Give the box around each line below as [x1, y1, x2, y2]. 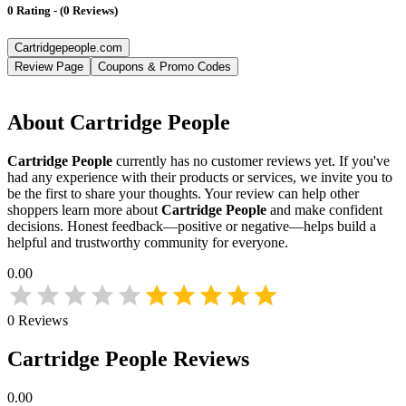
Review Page [14, 60, 83, 74]
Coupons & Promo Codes [98, 60, 231, 74]
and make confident [270, 202, 382, 218]
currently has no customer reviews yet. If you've [116, 153, 390, 169]
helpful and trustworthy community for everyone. [7, 235, 288, 251]
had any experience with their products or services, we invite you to [7, 169, 392, 186]
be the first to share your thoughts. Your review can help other [7, 186, 359, 202]
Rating [16, 4, 51, 18]
